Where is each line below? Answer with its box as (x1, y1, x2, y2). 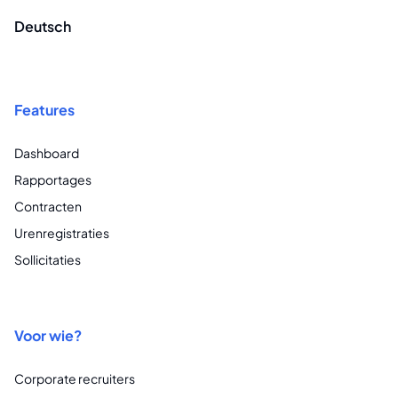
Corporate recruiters (14, 370, 135, 386)
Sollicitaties (14, 251, 81, 267)
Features (14, 100, 75, 119)
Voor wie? (14, 326, 82, 345)
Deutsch (14, 17, 71, 36)
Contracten (14, 198, 82, 214)
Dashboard (14, 145, 79, 161)
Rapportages (14, 171, 92, 187)
